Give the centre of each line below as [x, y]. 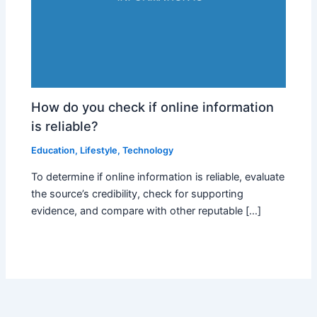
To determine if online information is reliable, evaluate [158, 177]
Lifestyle [99, 151]
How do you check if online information [153, 107]
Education [53, 151]
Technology [148, 151]
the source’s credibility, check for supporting [138, 194]
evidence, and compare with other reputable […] [146, 211]
